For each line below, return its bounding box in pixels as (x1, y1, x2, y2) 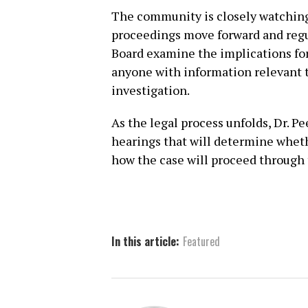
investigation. (111, 81, 190, 98)
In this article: (111, 232, 179, 250)
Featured (183, 232, 220, 250)
